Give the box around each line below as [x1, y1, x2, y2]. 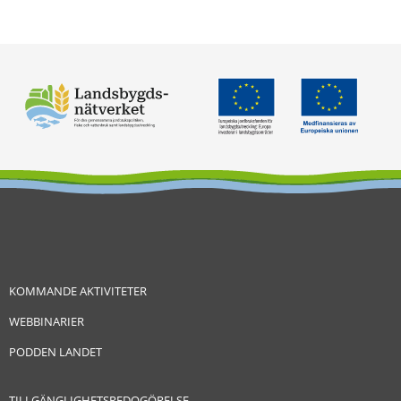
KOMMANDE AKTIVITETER [9, 282, 147, 299]
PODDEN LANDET [9, 343, 102, 360]
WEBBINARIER [9, 312, 84, 329]
